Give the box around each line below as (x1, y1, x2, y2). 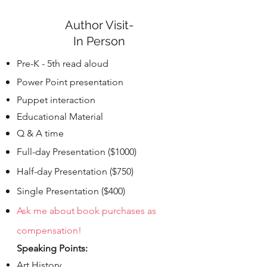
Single (17, 185, 46, 197)
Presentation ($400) (46, 185, 125, 197)
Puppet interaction (17, 94, 95, 106)
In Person (73, 34, 125, 49)
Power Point (17, 76, 70, 88)
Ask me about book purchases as (17, 205, 156, 217)
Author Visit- (64, 18, 133, 33)
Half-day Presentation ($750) (17, 166, 133, 178)
